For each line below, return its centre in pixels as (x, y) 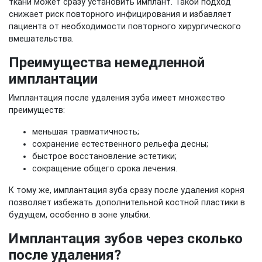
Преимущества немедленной (107, 63)
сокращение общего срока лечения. (105, 169)
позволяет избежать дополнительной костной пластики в (127, 203)
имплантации (53, 79)
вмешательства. (41, 39)
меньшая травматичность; (86, 132)
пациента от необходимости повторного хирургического (125, 27)
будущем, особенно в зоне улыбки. (80, 215)
